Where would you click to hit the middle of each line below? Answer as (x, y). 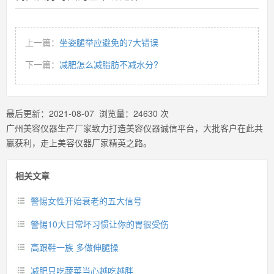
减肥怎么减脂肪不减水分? (109, 64)
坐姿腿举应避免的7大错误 (109, 42)
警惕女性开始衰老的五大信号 (86, 201)
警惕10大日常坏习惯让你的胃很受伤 (100, 224)
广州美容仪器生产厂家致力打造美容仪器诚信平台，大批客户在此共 (135, 128)
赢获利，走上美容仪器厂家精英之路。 (79, 143)
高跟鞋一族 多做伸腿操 (75, 247)
